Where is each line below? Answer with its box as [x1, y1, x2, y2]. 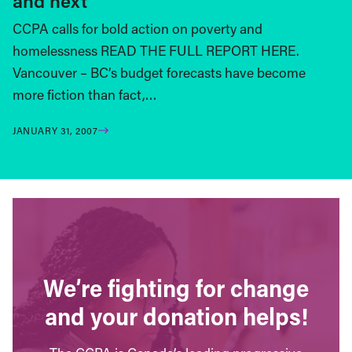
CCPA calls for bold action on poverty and [13, 19, 262, 38]
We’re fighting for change [43, 272, 309, 304]
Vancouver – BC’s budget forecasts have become [13, 63, 306, 82]
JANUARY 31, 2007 [13, 123, 98, 137]
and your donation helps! [44, 300, 308, 332]
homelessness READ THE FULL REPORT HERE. [13, 41, 299, 60]
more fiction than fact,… [13, 85, 157, 104]
